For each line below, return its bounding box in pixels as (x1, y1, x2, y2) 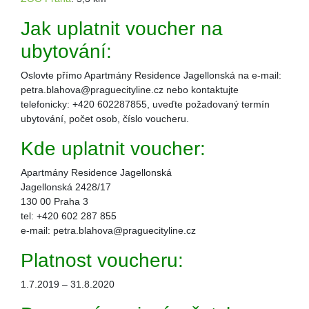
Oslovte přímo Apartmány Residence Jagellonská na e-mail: (21, 69, 281, 81)
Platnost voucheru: (21, 249, 183, 271)
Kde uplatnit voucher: (21, 137, 206, 159)
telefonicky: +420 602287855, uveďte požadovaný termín (21, 98, 270, 110)
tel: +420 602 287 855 (21, 210, 117, 221)
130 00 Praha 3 (21, 195, 88, 207)
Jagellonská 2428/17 (21, 181, 111, 192)
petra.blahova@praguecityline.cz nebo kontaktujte (21, 83, 239, 95)
